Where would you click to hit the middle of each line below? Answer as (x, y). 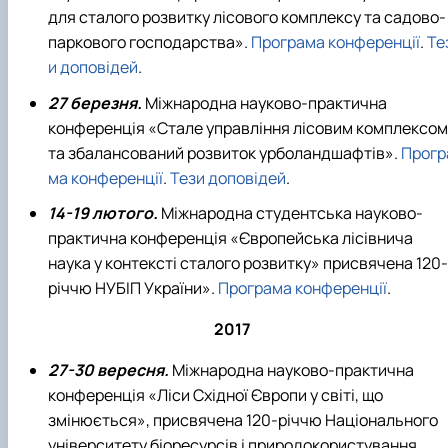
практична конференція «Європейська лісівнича (230, 237)
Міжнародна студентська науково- (290, 212)
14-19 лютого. (103, 212)
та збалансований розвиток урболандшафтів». (224, 152)
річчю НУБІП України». (133, 287)
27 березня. (96, 102)
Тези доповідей (228, 177)
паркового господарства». (149, 42)
